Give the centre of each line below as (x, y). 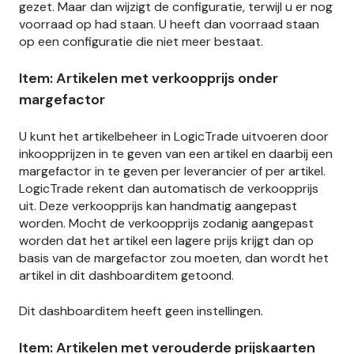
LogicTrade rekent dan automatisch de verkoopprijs (169, 189)
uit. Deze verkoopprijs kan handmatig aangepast (158, 206)
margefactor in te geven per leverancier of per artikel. (172, 171)
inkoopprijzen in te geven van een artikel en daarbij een (176, 154)
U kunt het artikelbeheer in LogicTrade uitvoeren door (174, 137)
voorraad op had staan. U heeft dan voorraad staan (169, 24)
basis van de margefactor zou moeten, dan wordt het (174, 258)
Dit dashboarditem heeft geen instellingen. (141, 311)
